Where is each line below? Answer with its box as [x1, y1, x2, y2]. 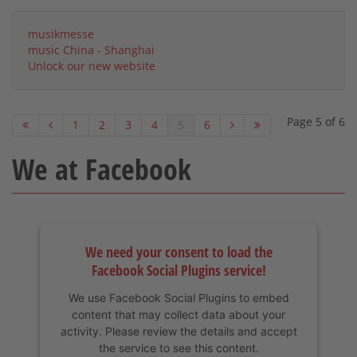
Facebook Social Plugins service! [91, 260, 266, 280]
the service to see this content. [98, 340, 259, 355]
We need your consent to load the [84, 241, 273, 261]
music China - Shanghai [28, 41, 155, 57]
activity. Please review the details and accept [60, 324, 297, 338]
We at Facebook [12, 149, 191, 189]
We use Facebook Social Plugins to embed [68, 290, 289, 304]
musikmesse [28, 25, 94, 41]
